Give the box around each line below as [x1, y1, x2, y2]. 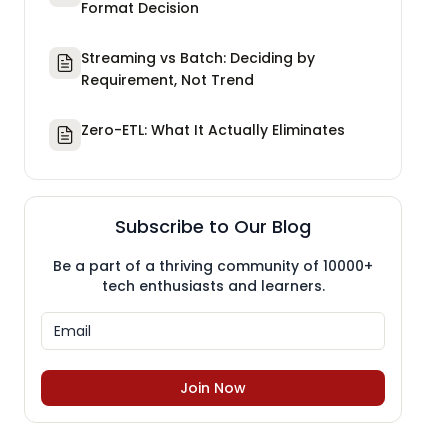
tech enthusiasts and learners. [101, 275, 325, 296]
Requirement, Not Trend [81, 69, 254, 90]
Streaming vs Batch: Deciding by [81, 47, 315, 68]
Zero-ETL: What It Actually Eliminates [81, 119, 345, 140]
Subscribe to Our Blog [115, 213, 311, 239]
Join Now [180, 377, 246, 398]
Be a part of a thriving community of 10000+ [53, 255, 373, 276]
